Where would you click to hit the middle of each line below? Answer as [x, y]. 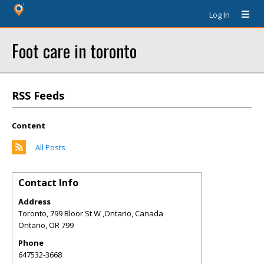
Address [34, 202]
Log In [220, 15]
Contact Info [48, 183]
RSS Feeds [38, 95]
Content [29, 126]
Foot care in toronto [74, 50]
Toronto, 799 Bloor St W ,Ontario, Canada [91, 213]
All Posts [50, 147]
